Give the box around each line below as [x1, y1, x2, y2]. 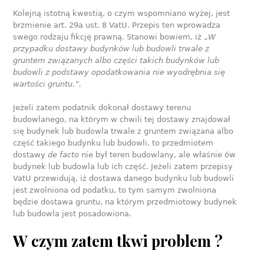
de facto [48, 150, 82, 159]
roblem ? [160, 230, 223, 251]
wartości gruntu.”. [13, 79, 82, 88]
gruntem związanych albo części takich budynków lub [13, 55, 220, 65]
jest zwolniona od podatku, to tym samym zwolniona [13, 185, 217, 194]
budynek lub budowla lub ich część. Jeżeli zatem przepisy [13, 161, 233, 171]
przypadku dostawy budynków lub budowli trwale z [13, 44, 210, 53]
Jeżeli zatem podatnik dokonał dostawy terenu [13, 103, 192, 112]
